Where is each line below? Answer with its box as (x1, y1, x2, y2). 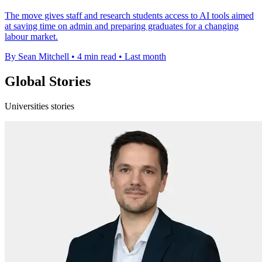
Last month (125, 51, 166, 62)
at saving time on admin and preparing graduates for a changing (5, 21, 239, 32)
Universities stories (5, 101, 74, 111)
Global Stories (5, 73, 91, 89)
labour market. (5, 32, 58, 42)
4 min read (77, 51, 116, 62)
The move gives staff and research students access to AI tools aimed (5, 11, 254, 21)
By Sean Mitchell (5, 51, 69, 62)
